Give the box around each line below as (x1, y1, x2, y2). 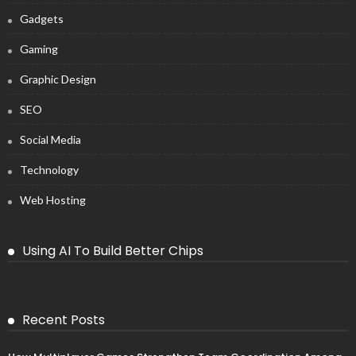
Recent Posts (22, 311, 105, 329)
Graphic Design (20, 72, 96, 86)
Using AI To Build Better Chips (22, 242, 203, 260)
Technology (20, 163, 79, 176)
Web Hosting (20, 193, 86, 207)
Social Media (20, 133, 81, 146)
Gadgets (20, 12, 64, 25)
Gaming (20, 42, 58, 56)
